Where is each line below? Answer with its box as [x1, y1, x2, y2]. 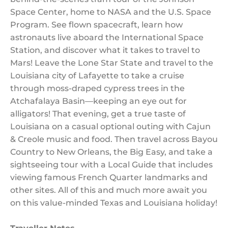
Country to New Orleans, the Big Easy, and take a [10, 147, 213, 157]
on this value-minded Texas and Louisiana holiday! [10, 198, 217, 208]
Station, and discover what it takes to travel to [10, 45, 200, 55]
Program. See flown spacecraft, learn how [10, 20, 183, 30]
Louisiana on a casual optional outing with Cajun [10, 122, 211, 131]
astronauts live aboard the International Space [10, 33, 204, 42]
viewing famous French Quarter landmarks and [10, 173, 208, 182]
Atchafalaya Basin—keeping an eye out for [10, 96, 187, 106]
